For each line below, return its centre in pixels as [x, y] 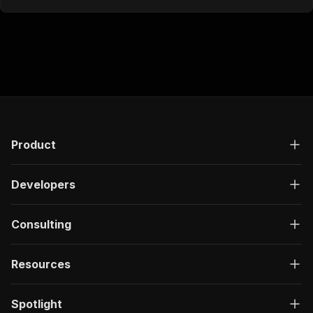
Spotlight [37, 304]
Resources [41, 264]
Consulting [41, 224]
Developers [43, 184]
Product [34, 145]
